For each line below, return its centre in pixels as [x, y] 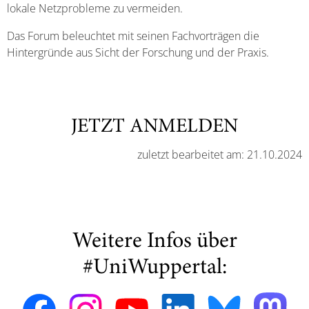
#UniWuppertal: [154, 268]
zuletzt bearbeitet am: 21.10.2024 [220, 154]
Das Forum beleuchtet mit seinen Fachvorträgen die [133, 36]
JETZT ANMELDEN [154, 127]
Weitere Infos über [154, 242]
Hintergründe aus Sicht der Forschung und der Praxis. [141, 52]
